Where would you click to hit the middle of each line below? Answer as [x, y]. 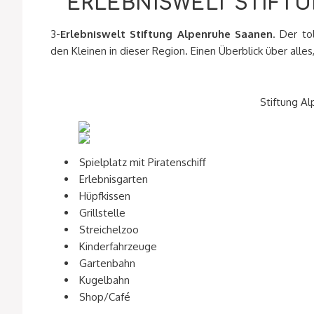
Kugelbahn [104, 280]
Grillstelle [102, 213]
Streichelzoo [109, 230]
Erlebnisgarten [114, 179]
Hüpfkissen [105, 196]
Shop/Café [105, 297]
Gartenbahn [107, 264]
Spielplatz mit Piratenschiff [143, 163]
